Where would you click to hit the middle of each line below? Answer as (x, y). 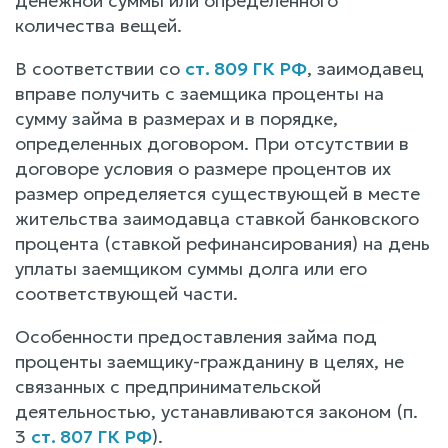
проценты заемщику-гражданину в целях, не (209, 361)
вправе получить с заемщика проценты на (199, 93)
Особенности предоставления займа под (196, 336)
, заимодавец (365, 68)
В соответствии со (100, 68)
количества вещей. (98, 25)
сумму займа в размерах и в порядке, (176, 118)
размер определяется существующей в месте (217, 193)
